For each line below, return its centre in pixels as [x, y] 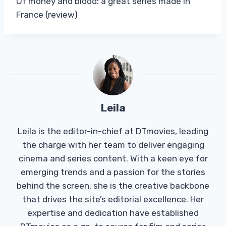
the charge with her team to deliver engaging [113, 145]
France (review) [47, 14]
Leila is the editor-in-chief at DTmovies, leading [113, 131]
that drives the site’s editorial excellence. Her [113, 199]
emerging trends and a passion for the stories [113, 172]
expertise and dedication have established [113, 213]
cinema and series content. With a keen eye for [113, 158]
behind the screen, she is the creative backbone [113, 185]
